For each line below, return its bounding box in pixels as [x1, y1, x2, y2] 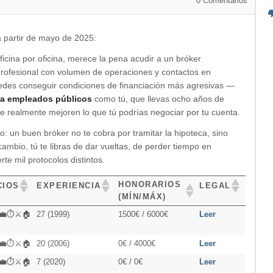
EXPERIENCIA [37, 180, 101, 190]
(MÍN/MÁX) [118, 191, 166, 201]
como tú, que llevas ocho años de [92, 93, 224, 104]
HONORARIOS [118, 179, 182, 189]
